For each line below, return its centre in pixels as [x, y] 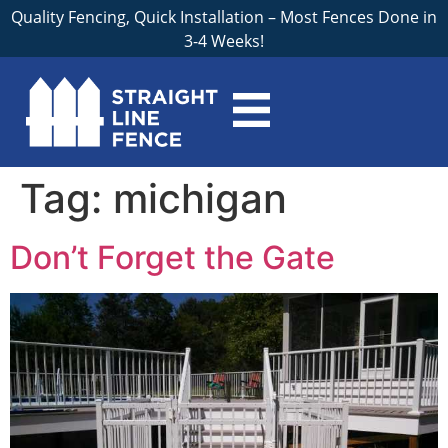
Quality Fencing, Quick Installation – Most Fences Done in [224, 17]
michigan [200, 199]
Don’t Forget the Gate [172, 258]
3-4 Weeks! [224, 41]
